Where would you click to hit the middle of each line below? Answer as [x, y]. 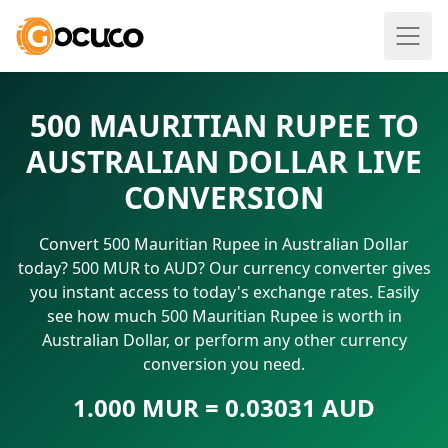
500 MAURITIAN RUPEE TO [224, 125]
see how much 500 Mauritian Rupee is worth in [224, 316]
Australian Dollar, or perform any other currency [224, 340]
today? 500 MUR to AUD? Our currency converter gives [224, 268]
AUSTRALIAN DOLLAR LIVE [224, 161]
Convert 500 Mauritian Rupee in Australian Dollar [224, 244]
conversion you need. [224, 364]
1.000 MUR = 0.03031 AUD [224, 407]
